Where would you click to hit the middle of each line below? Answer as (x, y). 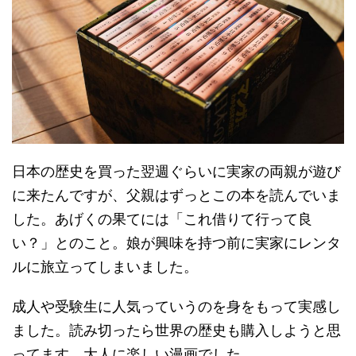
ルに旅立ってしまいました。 (105, 266)
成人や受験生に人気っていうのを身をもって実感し (176, 306)
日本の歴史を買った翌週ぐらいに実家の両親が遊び (176, 171)
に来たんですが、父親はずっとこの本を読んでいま (176, 195)
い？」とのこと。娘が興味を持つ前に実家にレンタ (176, 242)
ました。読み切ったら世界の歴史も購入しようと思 (176, 330)
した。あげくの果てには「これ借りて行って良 (162, 219)
